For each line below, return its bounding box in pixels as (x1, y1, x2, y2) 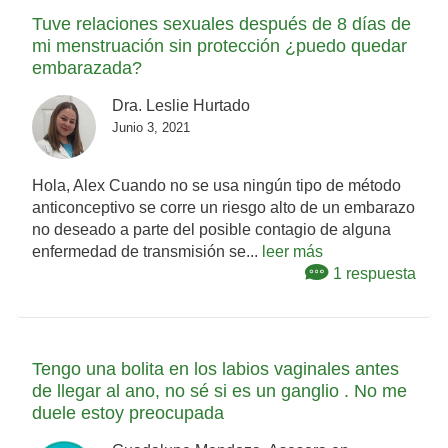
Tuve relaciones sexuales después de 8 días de (32, 14, 411, 35)
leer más (262, 243, 323, 261)
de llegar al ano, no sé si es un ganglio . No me (32, 381, 407, 402)
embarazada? (32, 58, 142, 79)
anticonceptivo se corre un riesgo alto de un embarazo (32, 199, 415, 217)
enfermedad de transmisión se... (32, 243, 262, 261)
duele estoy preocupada (32, 403, 224, 424)
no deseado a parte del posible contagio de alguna (32, 221, 391, 239)
